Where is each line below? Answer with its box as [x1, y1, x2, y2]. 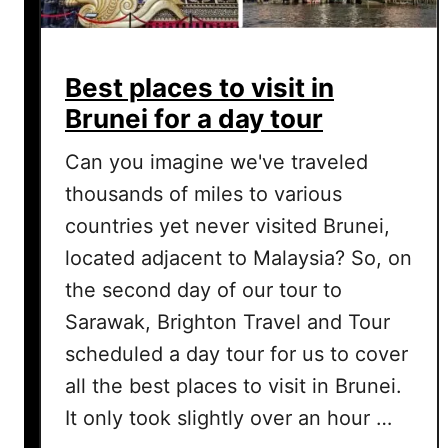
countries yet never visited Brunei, [65, 213, 390, 238]
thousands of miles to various [65, 181, 342, 206]
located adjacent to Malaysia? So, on [65, 245, 412, 270]
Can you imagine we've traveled [65, 149, 368, 174]
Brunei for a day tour [65, 102, 323, 134]
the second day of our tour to [65, 277, 342, 302]
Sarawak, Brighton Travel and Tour [65, 309, 390, 334]
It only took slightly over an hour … [65, 405, 392, 430]
